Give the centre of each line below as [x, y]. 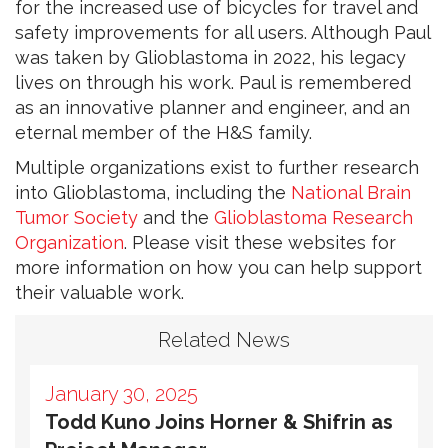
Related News [224, 339]
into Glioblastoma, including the [153, 192]
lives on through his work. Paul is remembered [213, 82]
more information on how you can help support [218, 267]
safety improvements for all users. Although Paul [222, 32]
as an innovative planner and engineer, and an [212, 107]
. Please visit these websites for [260, 242]
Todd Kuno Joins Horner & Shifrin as [219, 421]
